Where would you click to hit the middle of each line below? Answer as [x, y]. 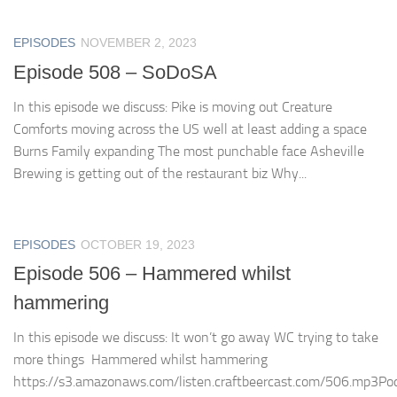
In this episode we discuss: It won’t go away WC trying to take [196, 337]
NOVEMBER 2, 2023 [139, 43]
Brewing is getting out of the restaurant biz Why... [160, 173]
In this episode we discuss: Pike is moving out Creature [173, 106]
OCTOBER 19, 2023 [138, 244]
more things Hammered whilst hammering [140, 359]
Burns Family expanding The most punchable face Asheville [189, 151]
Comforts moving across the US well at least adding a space [190, 128]
